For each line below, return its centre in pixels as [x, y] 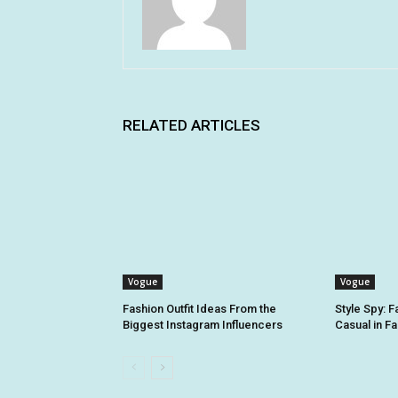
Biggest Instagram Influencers [203, 325]
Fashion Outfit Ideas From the [199, 309]
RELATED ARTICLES [191, 126]
